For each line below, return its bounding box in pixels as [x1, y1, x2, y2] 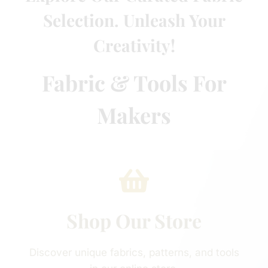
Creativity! [93, 33, 175, 56]
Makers [97, 100, 171, 129]
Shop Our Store [66, 207, 202, 233]
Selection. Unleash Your [42, 8, 226, 31]
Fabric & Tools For [41, 68, 227, 97]
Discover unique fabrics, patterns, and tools [29, 246, 239, 258]
